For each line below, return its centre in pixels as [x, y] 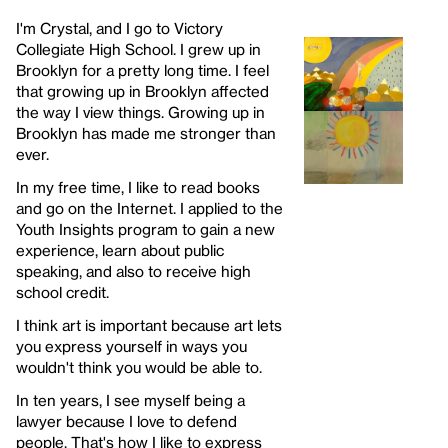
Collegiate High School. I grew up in [138, 48]
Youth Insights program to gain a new [145, 228]
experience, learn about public [120, 249]
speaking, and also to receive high [133, 270]
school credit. [62, 291]
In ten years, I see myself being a [130, 399]
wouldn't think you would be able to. [139, 366]
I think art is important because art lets [149, 324]
